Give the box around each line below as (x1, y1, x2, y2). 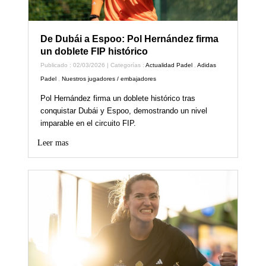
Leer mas (37, 138, 69, 148)
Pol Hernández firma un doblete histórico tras (40, 94, 196, 103)
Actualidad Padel (145, 62, 193, 69)
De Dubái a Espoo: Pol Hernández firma (40, 34, 219, 45)
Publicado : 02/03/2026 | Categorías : (40, 62, 146, 69)
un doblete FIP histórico (40, 46, 148, 57)
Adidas (197, 62, 217, 69)
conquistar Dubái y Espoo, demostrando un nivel (40, 106, 208, 116)
